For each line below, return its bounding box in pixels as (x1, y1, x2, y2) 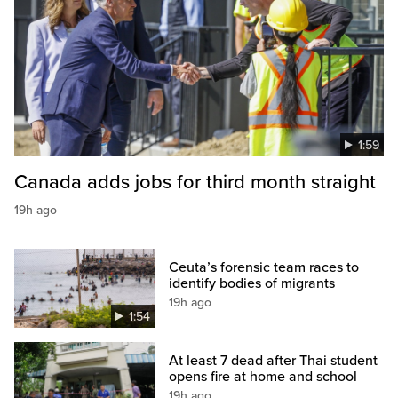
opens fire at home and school (169, 368, 358, 386)
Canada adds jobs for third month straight (14, 171, 376, 195)
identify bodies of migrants (169, 275, 336, 293)
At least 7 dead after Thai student (169, 352, 378, 370)
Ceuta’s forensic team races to (169, 259, 360, 277)
